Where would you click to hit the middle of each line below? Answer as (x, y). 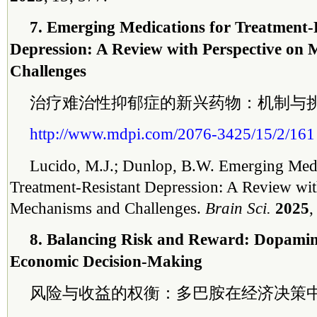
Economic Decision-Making (106, 261)
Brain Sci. (240, 208)
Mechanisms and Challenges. (108, 208)
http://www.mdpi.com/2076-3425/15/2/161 (172, 134)
